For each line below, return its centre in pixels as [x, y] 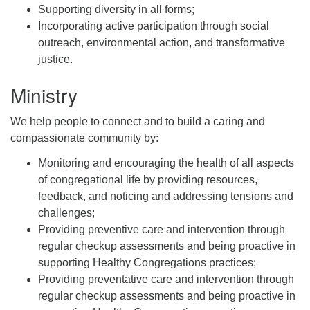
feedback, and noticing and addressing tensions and [166, 196]
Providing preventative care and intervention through [166, 279]
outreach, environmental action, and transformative [162, 42]
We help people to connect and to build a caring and [138, 121]
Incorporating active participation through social [154, 26]
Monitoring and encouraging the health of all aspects [166, 163]
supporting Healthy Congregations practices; [147, 262]
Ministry [44, 94]
